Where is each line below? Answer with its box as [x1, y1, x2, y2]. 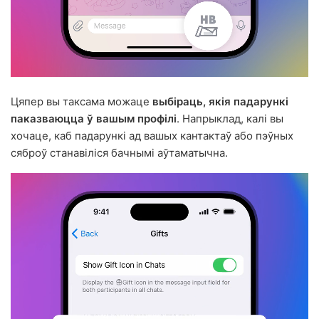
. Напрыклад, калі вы [177, 112, 283, 126]
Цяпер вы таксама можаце [11, 95, 152, 109]
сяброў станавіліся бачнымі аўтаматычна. [11, 146, 228, 160]
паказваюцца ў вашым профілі [11, 112, 177, 126]
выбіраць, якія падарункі [152, 95, 288, 109]
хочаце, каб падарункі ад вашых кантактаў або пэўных [11, 129, 293, 143]
